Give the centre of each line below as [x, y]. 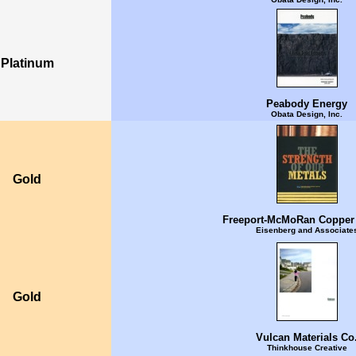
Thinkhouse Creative [307, 348]
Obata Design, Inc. [307, 114]
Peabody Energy [307, 104]
